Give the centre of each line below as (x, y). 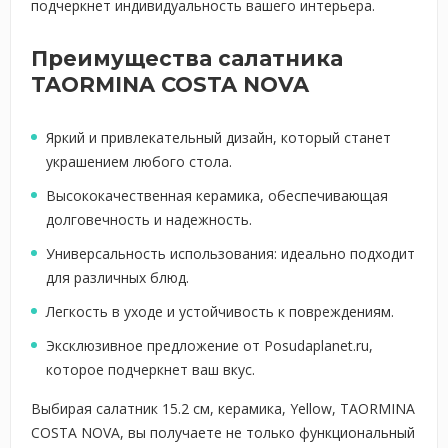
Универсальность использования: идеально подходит (230, 253)
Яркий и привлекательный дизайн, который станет (218, 137)
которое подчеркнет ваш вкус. (150, 369)
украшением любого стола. (139, 161)
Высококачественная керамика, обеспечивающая (217, 195)
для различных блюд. (117, 277)
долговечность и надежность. (149, 219)
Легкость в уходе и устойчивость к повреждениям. (220, 311)
